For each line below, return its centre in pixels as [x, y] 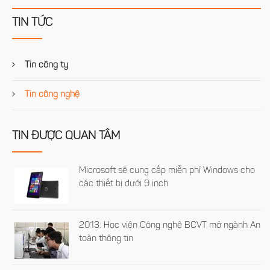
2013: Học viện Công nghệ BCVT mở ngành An [170, 225]
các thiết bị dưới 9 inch [124, 184]
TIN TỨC [32, 23]
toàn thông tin [106, 239]
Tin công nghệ [51, 95]
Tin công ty [45, 65]
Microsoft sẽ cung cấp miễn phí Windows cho [167, 171]
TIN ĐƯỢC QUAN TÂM [66, 136]
